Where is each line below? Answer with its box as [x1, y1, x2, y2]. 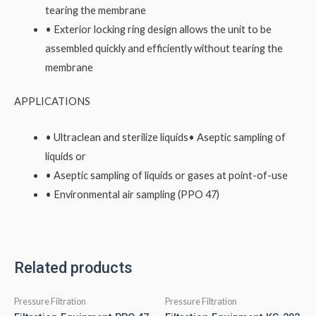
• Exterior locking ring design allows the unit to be [44, 23, 272, 35]
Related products [14, 258, 133, 276]
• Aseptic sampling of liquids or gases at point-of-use [44, 169, 288, 181]
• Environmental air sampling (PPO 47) [44, 188, 219, 200]
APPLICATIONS [14, 95, 90, 108]
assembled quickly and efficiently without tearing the [44, 42, 283, 54]
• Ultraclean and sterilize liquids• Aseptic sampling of [44, 130, 286, 143]
